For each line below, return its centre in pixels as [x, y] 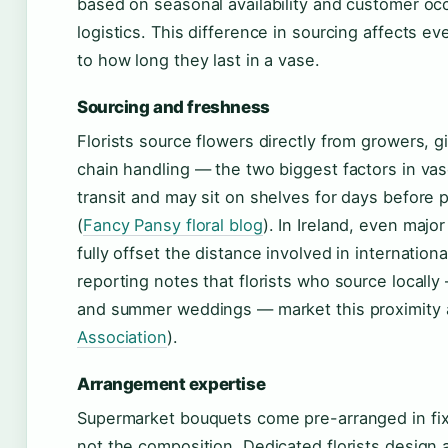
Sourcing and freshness [173, 107]
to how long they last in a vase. [198, 60]
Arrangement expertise [171, 384]
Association [122, 337]
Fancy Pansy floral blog [172, 225]
